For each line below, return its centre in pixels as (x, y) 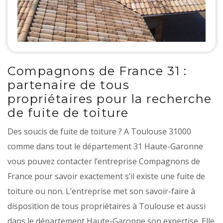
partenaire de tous (68, 85)
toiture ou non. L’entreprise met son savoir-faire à (101, 191)
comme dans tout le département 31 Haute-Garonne (105, 146)
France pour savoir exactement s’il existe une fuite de (106, 176)
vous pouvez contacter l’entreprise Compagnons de (104, 161)
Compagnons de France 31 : (97, 71)
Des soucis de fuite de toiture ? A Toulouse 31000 (99, 131)
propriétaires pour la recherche (110, 99)
